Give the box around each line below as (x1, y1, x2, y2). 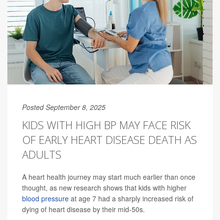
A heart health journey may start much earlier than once (22, 172, 195, 182)
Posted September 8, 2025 (22, 102, 106, 112)
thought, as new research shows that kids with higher (22, 183, 187, 193)
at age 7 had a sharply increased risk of (69, 193, 193, 204)
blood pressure (22, 193, 69, 204)
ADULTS (22, 147, 61, 162)
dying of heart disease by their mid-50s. (22, 204, 145, 215)
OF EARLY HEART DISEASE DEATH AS (22, 132, 197, 147)
